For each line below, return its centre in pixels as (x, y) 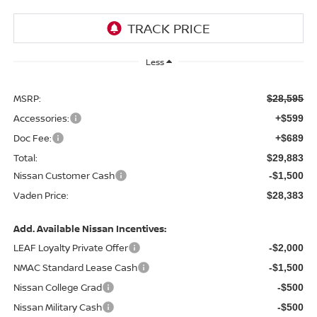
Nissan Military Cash (57, 307)
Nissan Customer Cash (64, 176)
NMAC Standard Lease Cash (75, 268)
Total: (25, 158)
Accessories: (41, 119)
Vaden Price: (41, 196)
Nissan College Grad (57, 288)
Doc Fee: (32, 138)
